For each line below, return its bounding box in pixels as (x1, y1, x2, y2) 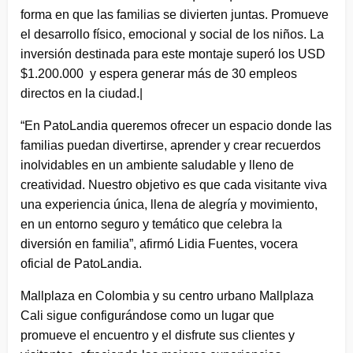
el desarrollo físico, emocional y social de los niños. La (20, 27, 324, 41)
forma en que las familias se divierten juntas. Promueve (20, 7, 329, 21)
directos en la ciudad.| (20, 86, 143, 100)
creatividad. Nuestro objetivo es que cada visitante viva (20, 177, 327, 191)
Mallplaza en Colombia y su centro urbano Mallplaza (20, 288, 314, 303)
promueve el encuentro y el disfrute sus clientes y (20, 328, 295, 342)
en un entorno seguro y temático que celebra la (20, 217, 282, 231)
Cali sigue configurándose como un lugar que (20, 308, 274, 322)
